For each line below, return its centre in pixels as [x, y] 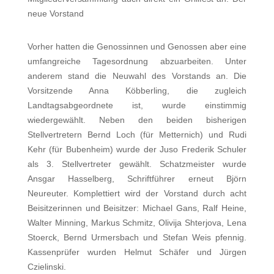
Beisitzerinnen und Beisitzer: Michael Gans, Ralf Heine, [137, 208]
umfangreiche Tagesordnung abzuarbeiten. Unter [137, 61]
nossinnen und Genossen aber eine [177, 46]
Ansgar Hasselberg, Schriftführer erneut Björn [137, 178]
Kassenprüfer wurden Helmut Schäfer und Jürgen [137, 252]
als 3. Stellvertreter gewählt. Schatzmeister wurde [137, 164]
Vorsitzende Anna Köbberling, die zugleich [137, 90]
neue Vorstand [55, 13]
